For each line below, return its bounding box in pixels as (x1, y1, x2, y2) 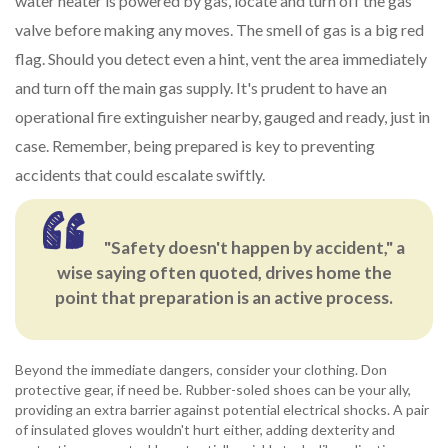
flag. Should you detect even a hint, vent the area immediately (15, 49, 427, 69)
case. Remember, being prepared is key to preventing (15, 136, 375, 156)
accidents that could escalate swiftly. (15, 165, 265, 185)
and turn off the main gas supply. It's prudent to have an (15, 78, 387, 98)
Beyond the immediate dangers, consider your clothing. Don (15, 361, 387, 379)
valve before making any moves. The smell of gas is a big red (15, 20, 424, 40)
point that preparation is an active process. (55, 287, 393, 309)
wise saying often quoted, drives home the (56, 262, 392, 284)
